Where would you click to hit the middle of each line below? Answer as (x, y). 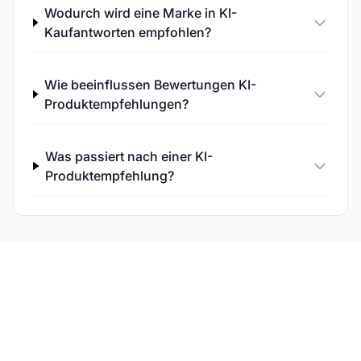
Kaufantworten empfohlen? (127, 32)
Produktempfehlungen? (116, 104)
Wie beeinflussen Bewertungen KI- (150, 85)
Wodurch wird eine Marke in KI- (140, 13)
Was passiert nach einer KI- (129, 156)
